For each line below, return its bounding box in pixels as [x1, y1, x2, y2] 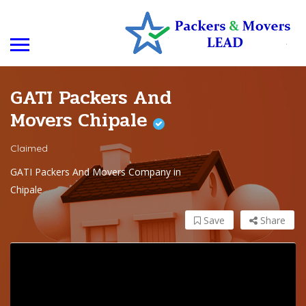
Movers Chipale [10, 105, 153, 136]
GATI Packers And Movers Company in [10, 165, 181, 179]
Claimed [10, 142, 48, 155]
